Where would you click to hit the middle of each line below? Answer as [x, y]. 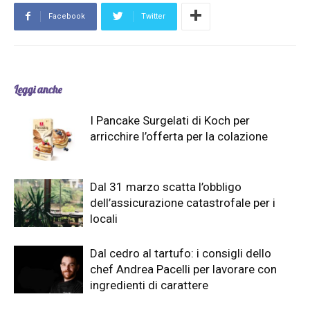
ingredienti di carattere [149, 285]
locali [104, 219]
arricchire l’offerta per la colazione [179, 137]
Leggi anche [38, 90]
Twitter [153, 17]
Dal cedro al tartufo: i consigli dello [181, 254]
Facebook [67, 17]
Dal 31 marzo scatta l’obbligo [166, 187]
